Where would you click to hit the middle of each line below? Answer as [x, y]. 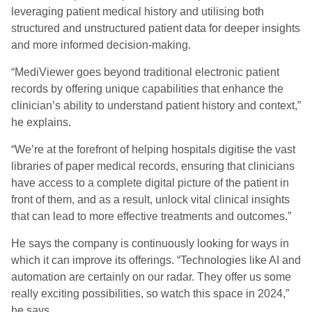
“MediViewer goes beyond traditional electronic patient [145, 72]
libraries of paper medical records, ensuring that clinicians [153, 166]
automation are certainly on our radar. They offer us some [151, 277]
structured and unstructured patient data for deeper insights [156, 28]
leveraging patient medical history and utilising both [138, 11]
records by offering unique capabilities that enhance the [147, 89]
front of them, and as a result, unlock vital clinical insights [150, 200]
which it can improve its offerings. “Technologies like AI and [156, 260]
